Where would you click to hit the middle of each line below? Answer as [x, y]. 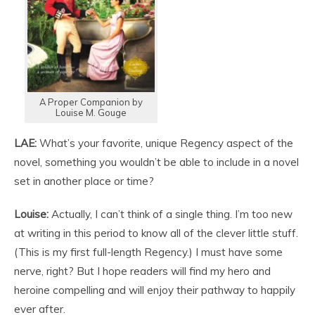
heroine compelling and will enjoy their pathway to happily [155, 290]
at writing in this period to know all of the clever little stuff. [156, 233]
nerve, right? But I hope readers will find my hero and [142, 271]
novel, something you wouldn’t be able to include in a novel [156, 162]
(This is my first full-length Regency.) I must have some [148, 252]
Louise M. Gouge [91, 112]
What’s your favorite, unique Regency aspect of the [165, 143]
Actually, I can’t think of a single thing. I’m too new [171, 214]
